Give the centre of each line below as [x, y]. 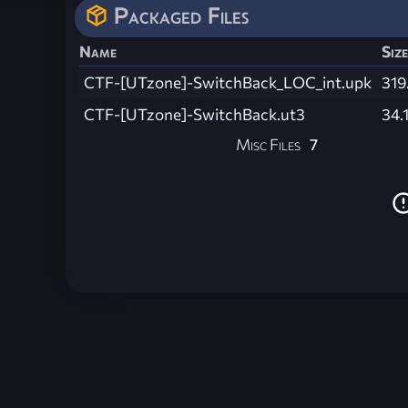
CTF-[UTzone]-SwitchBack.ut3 [194, 115]
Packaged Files [181, 16]
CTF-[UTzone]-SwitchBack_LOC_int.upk [228, 83]
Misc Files [268, 145]
